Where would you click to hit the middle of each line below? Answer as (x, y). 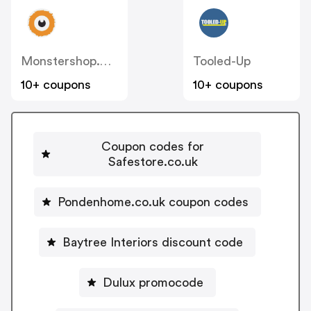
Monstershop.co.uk (105, 61)
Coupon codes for (153, 146)
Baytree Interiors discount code (153, 242)
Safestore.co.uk (153, 161)
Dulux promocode (153, 282)
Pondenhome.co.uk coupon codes (153, 202)
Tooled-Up (222, 61)
